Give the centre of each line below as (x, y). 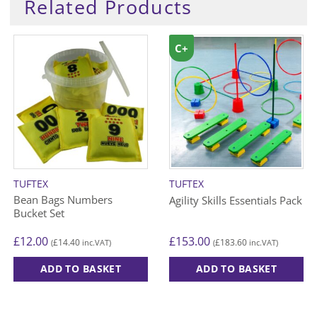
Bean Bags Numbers (63, 199)
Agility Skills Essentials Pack (236, 201)
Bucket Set (39, 213)
